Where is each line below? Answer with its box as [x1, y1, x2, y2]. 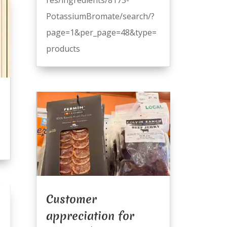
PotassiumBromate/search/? [46, 10, 155, 22]
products [46, 43, 80, 54]
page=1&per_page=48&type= [46, 26, 157, 38]
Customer [46, 192, 97, 207]
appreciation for [46, 208, 134, 224]
